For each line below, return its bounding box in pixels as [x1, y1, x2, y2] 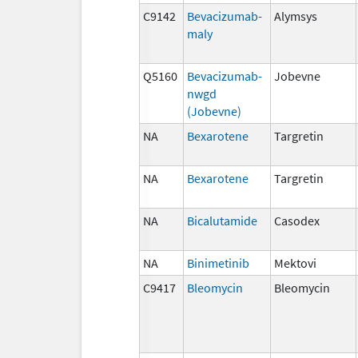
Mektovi [274, 254, 316, 271]
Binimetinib [187, 254, 249, 271]
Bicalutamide [187, 212, 257, 229]
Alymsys [274, 7, 317, 24]
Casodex [274, 212, 320, 229]
